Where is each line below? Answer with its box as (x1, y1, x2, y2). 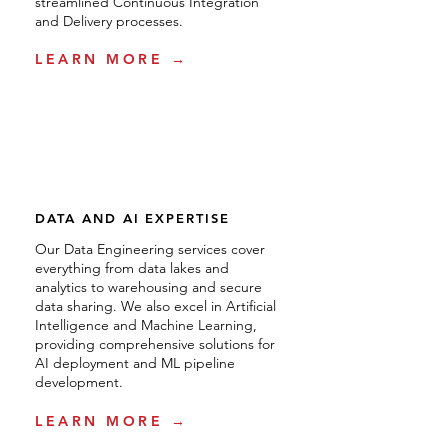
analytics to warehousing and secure (35, 278, 262, 296)
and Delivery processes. (35, 12, 183, 30)
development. (35, 373, 123, 391)
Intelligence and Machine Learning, (35, 316, 257, 334)
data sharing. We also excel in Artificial (35, 297, 276, 315)
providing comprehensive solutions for (35, 335, 275, 353)
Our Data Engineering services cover (35, 240, 265, 258)
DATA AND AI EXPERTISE (35, 210, 230, 226)
